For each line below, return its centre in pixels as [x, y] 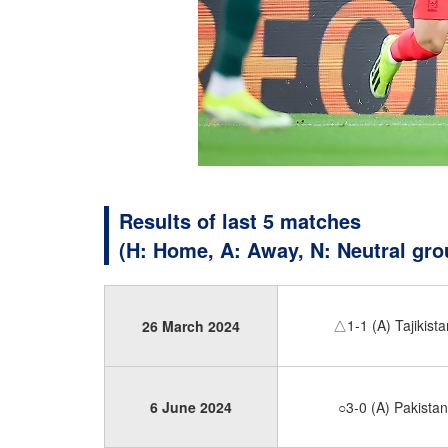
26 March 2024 [191, 326]
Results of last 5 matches [240, 220]
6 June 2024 [191, 407]
